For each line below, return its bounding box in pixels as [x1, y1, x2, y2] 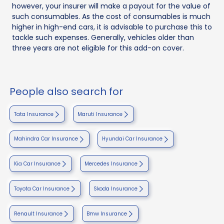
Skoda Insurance [93, 184, 137, 192]
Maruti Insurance [77, 110, 122, 118]
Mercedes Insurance [84, 160, 137, 168]
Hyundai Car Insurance [102, 135, 162, 143]
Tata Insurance [14, 110, 53, 118]
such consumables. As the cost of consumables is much [12, 11, 210, 22]
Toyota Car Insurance [14, 184, 69, 192]
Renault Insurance [14, 209, 62, 217]
